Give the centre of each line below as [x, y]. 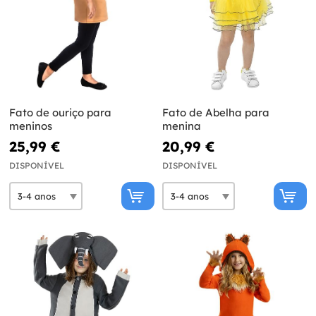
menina [181, 126]
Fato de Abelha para [215, 113]
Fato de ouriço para [60, 113]
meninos [31, 126]
